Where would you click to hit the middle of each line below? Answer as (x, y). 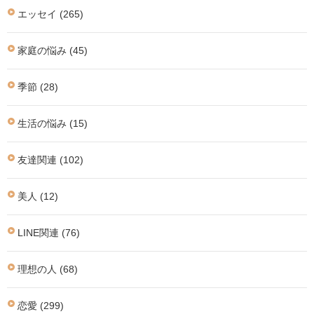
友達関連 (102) (50, 160)
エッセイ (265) (50, 14)
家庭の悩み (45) (53, 50)
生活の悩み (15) (53, 123)
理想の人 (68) (48, 269)
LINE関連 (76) (49, 233)
